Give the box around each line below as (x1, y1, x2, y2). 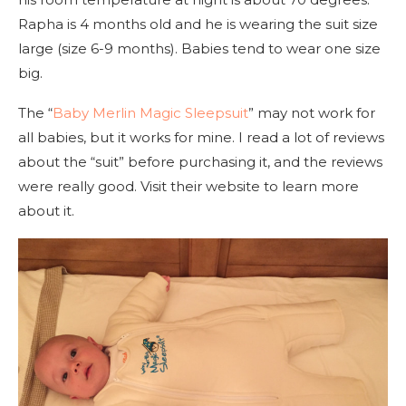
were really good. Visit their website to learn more (18, 177, 359, 195)
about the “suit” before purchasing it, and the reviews (18, 152, 382, 170)
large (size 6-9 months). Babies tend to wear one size (18, 39, 381, 57)
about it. (18, 201, 74, 219)
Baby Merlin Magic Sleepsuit (53, 103, 248, 121)
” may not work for (248, 103, 375, 121)
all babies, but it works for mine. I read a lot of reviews (18, 128, 384, 146)
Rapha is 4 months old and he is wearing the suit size (18, 14, 378, 33)
